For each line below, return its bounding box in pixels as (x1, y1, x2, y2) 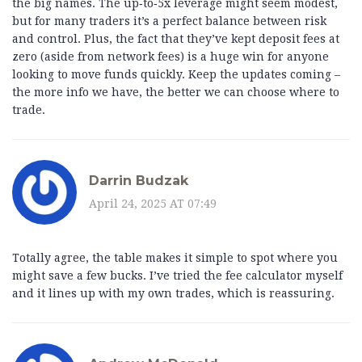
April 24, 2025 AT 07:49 (89, 196, 217, 210)
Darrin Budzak (89, 172, 188, 188)
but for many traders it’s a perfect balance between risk (12, 15, 326, 28)
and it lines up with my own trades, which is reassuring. (12, 287, 335, 301)
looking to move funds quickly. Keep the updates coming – (12, 68, 340, 82)
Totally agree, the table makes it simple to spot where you (12, 251, 338, 265)
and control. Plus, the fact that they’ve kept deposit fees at (12, 32, 339, 46)
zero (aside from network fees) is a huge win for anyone (12, 50, 329, 64)
